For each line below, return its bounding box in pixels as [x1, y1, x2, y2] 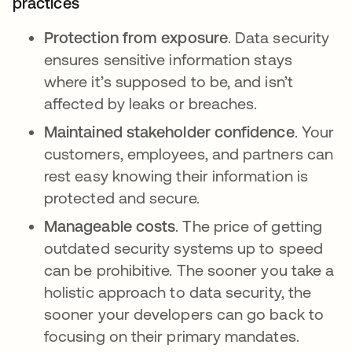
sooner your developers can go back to [44, 305, 324, 323]
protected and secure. [44, 189, 200, 207]
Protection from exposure [44, 28, 228, 46]
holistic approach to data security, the [44, 283, 312, 301]
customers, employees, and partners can [44, 145, 334, 163]
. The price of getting [175, 217, 323, 235]
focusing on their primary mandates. [44, 327, 299, 345]
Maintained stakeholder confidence [44, 123, 295, 141]
